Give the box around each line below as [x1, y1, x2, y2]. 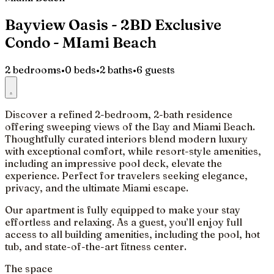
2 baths [100, 63, 133, 76]
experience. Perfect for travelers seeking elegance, [5, 169, 248, 182]
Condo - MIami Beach [5, 33, 157, 51]
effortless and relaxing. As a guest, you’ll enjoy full [5, 215, 242, 228]
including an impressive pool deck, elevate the [5, 157, 222, 169]
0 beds [65, 63, 96, 76]
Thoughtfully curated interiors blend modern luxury [5, 132, 248, 145]
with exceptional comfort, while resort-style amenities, [5, 144, 261, 157]
